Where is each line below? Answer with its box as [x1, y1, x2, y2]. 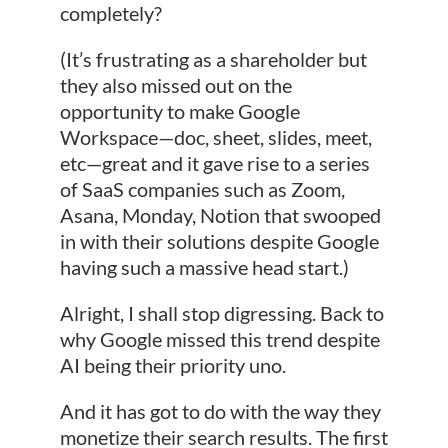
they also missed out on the [59, 72, 292, 97]
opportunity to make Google [59, 98, 300, 123]
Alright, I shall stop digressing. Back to [59, 300, 384, 325]
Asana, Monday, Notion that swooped [59, 202, 381, 227]
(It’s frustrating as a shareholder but [59, 46, 367, 71]
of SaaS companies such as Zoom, [59, 176, 345, 201]
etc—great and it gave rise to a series [59, 150, 370, 175]
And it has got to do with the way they [59, 398, 381, 423]
